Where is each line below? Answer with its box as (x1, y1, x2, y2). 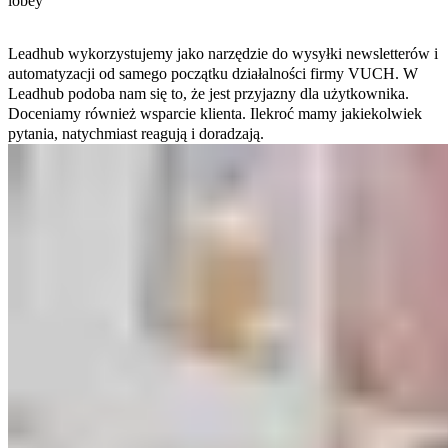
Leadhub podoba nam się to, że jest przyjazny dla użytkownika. (8, 84, 409, 102)
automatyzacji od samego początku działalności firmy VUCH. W (8, 64, 418, 82)
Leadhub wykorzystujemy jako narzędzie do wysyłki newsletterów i (8, 44, 438, 62)
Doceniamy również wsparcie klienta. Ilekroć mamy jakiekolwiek (8, 104, 422, 122)
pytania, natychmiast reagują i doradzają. (8, 124, 264, 142)
